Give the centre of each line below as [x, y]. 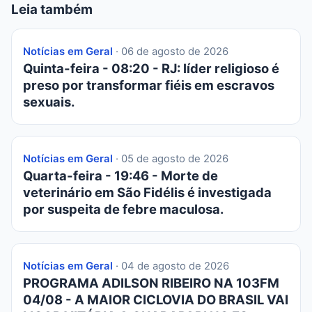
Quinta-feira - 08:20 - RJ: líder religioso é [151, 68]
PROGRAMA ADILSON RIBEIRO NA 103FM [151, 282]
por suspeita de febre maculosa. [123, 209]
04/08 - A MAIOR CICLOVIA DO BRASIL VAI [156, 299]
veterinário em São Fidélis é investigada [147, 192]
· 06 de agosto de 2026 [171, 51]
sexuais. [49, 101]
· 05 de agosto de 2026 [171, 158]
